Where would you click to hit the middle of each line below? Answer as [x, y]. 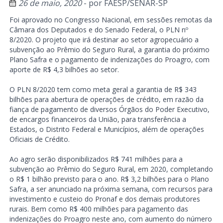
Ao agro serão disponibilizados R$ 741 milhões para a [96, 159]
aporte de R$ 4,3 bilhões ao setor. [64, 69]
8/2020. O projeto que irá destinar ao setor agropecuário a [104, 39]
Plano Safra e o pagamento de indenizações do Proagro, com [109, 59]
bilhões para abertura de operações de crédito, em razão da [106, 99]
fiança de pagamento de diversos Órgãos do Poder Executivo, [109, 109]
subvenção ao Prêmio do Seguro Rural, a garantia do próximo [109, 49]
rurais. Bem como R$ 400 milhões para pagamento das [99, 209]
